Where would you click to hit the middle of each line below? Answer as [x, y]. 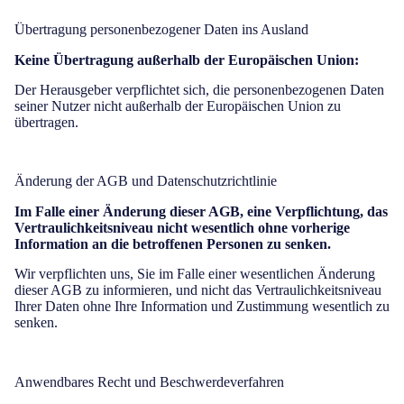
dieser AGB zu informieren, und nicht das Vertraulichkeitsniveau [198, 290]
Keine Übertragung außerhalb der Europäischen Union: [187, 60]
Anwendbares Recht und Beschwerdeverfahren [149, 382]
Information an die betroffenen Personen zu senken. [173, 244]
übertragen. [46, 122]
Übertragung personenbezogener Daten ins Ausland [161, 29]
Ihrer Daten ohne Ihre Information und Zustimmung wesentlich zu [202, 306]
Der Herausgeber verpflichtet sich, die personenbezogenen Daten [199, 90]
